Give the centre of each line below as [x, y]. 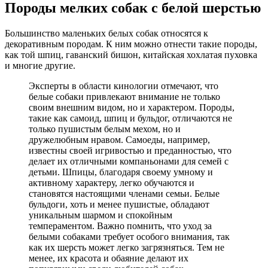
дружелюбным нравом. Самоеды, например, [119, 139]
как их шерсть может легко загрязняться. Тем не [127, 247]
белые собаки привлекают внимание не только [124, 96]
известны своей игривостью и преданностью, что [130, 150]
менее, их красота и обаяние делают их [109, 258]
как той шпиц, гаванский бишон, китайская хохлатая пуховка [131, 54]
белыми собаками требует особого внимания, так [129, 236]
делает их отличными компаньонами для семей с [129, 161]
